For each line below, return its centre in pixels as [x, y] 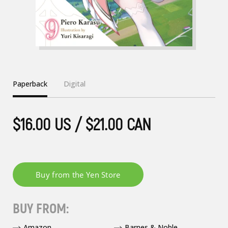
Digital [75, 84]
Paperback [30, 84]
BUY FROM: [41, 209]
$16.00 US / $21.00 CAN [82, 125]
